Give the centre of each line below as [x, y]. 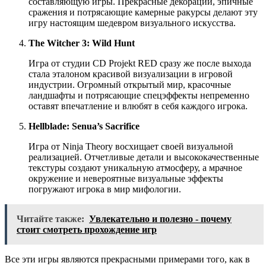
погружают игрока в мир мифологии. [105, 189]
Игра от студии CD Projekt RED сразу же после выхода [140, 63]
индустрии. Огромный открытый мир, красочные [130, 84]
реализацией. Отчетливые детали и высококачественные [144, 157]
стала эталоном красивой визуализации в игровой [131, 74]
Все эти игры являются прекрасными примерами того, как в [127, 259]
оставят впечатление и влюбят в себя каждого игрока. [138, 106]
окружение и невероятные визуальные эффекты [126, 178]
